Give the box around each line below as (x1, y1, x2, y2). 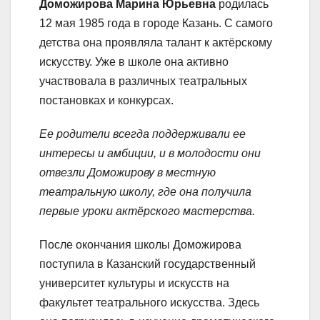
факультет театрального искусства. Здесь (39, 296, 259, 309)
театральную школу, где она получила (39, 186, 251, 199)
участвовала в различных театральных (39, 75, 247, 88)
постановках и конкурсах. (39, 94, 174, 107)
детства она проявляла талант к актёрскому (39, 36, 272, 49)
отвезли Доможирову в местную (39, 166, 216, 179)
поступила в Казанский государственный (39, 258, 256, 271)
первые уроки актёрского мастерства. (39, 205, 255, 218)
